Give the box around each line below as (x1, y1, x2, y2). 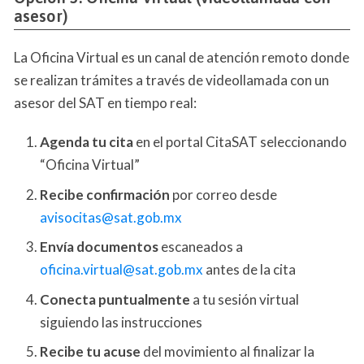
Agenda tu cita (40, 133, 133, 151)
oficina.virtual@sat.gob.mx (40, 261, 203, 279)
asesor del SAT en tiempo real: (14, 94, 197, 112)
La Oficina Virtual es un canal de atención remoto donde (14, 49, 349, 67)
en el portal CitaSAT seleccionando (133, 133, 347, 151)
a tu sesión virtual (190, 290, 299, 308)
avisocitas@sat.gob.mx (40, 208, 182, 226)
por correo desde (170, 185, 277, 203)
